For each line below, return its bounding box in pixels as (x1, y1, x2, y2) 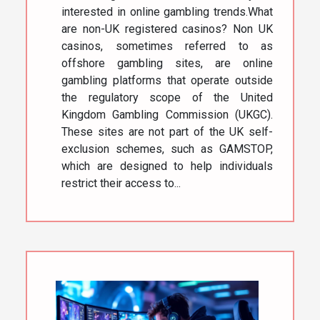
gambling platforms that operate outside (61, 73, 273, 87)
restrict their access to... (61, 176, 181, 190)
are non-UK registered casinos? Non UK (61, 21, 273, 36)
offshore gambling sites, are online (61, 56, 273, 70)
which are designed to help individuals (61, 159, 273, 173)
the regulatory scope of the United (61, 90, 273, 104)
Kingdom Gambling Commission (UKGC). (61, 107, 273, 121)
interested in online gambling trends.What (61, 4, 273, 19)
